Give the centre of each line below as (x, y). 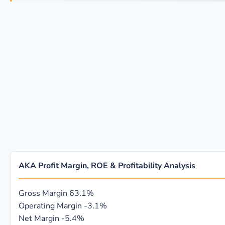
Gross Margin (43, 193)
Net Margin (39, 218)
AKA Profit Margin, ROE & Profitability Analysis (107, 166)
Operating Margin (50, 206)
